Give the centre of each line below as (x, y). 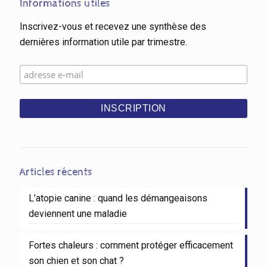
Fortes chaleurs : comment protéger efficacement (131, 246)
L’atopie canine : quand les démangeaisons (118, 198)
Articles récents (56, 172)
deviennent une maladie (78, 214)
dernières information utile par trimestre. (103, 42)
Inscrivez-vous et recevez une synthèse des (113, 27)
